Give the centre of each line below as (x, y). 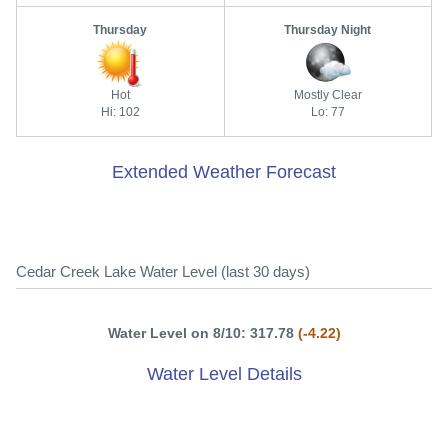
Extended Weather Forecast (224, 172)
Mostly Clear (327, 95)
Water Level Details (224, 374)
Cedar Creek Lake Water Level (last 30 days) (163, 272)
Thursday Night (328, 30)
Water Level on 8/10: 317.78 (202, 333)
